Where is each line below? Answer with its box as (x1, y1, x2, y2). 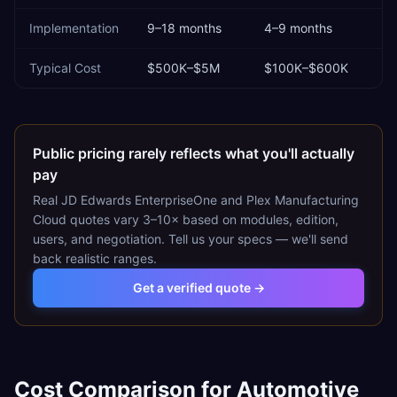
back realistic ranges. (33, 251, 157, 266)
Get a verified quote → (132, 280, 265, 295)
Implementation (29, 20, 119, 35)
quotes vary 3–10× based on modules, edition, (66, 212, 339, 227)
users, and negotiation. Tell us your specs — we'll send (33, 231, 348, 246)
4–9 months (264, 20, 332, 35)
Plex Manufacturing (246, 192, 359, 207)
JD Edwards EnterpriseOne (61, 192, 217, 207)
